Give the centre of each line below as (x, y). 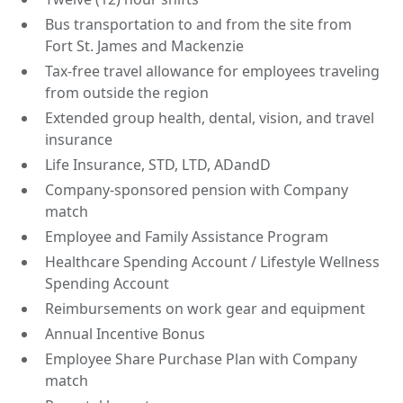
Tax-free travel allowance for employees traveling (213, 71)
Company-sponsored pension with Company (197, 189)
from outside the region (127, 92)
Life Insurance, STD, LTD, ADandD (158, 164)
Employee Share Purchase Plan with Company (201, 358)
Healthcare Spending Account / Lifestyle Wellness (213, 261)
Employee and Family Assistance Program (187, 236)
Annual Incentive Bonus (125, 333)
